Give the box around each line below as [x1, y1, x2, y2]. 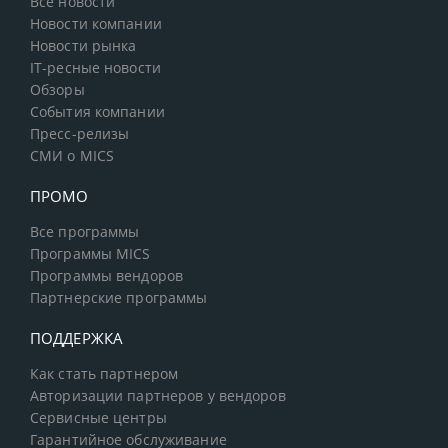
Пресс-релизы [30, 125, 130, 144]
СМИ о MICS [30, 147, 115, 166]
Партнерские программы [30, 289, 208, 308]
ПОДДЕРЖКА [30, 328, 124, 349]
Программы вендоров [30, 267, 184, 286]
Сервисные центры [30, 409, 167, 428]
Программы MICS [30, 245, 151, 264]
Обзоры [30, 81, 85, 100]
